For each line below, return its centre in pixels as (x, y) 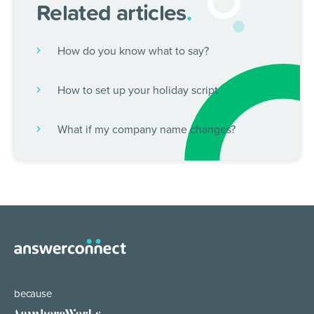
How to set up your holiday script (138, 90)
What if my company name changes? (146, 130)
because (33, 294)
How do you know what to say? (133, 51)
